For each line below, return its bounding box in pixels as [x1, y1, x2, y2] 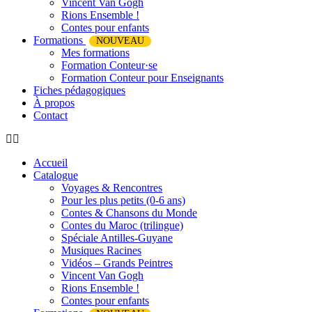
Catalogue [33, 169, 78, 181]
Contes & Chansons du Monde [61, 207, 197, 219]
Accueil [33, 157, 68, 169]
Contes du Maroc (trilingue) [61, 219, 183, 231]
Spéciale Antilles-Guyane [61, 232, 173, 244]
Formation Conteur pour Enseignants [61, 72, 224, 84]
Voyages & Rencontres [61, 182, 162, 194]
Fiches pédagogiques [33, 84, 125, 96]
